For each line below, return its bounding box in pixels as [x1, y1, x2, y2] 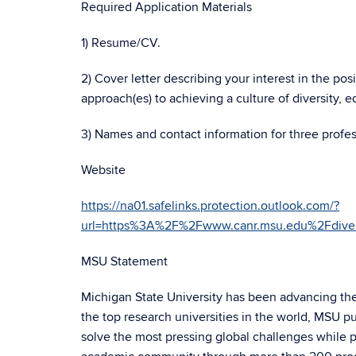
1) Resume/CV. [81, 35, 161, 51]
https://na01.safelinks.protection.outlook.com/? [81, 198, 339, 214]
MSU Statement [81, 253, 168, 269]
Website [81, 162, 126, 178]
